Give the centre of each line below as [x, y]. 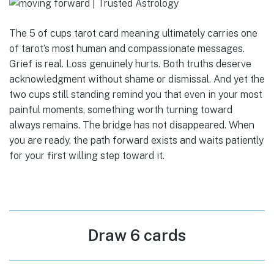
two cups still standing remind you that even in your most [136, 95]
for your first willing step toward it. [87, 156]
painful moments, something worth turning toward [121, 110]
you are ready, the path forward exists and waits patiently [136, 141]
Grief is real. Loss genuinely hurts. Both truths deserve [130, 64]
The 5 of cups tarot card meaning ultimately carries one [133, 34]
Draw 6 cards [137, 236]
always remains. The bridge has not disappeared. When [132, 125]
